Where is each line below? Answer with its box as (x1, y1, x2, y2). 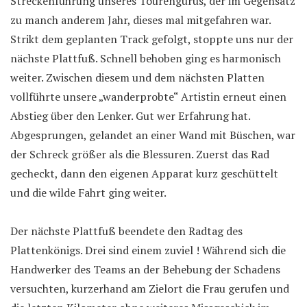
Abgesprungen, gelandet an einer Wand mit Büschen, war (10, 127, 295, 143)
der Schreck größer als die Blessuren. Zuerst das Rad (10, 146, 269, 162)
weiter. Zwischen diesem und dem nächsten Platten (10, 69, 265, 85)
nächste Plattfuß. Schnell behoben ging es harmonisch (10, 50, 281, 66)
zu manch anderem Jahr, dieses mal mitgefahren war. (10, 12, 271, 27)
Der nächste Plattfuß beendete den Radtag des (10, 223, 243, 238)
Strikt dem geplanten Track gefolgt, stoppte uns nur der (10, 31, 293, 47)
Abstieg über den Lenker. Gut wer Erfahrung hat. (10, 108, 250, 123)
